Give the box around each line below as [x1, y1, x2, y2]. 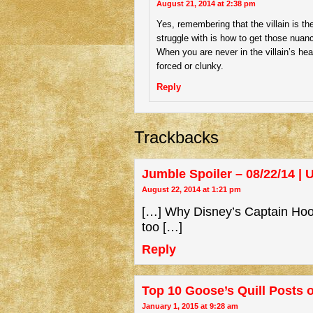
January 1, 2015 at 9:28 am [142, 302, 238, 310]
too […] [142, 220, 182, 234]
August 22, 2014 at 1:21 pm [142, 185, 241, 194]
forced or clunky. [156, 61, 224, 71]
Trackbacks [134, 128, 219, 147]
